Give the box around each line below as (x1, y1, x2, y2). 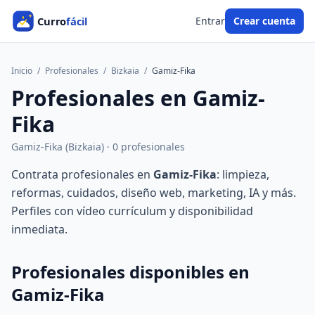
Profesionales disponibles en (11, 260, 250, 283)
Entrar (195, 14, 225, 27)
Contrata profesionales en (11, 167, 153, 182)
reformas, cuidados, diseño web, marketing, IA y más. (11, 185, 296, 200)
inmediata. (11, 221, 67, 237)
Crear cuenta (233, 14, 295, 27)
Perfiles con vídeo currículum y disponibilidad (11, 203, 253, 219)
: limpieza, (217, 167, 269, 182)
